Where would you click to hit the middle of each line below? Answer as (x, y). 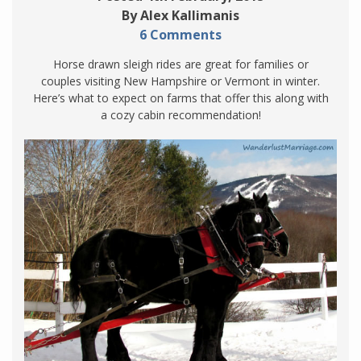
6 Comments (180, 35)
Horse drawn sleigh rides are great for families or (180, 64)
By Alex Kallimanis (180, 16)
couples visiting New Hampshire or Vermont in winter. (180, 81)
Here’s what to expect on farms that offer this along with (180, 98)
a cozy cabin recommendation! (180, 115)
